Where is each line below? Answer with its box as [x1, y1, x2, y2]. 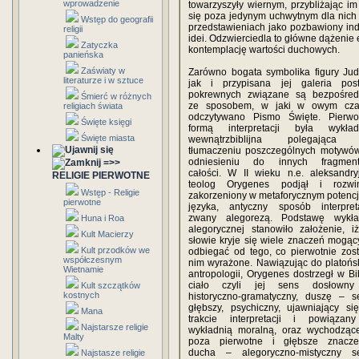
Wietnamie [63, 264, 103, 274]
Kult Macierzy [81, 229, 134, 239]
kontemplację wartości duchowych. [188, 44, 340, 55]
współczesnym [63, 255, 122, 264]
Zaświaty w [81, 66, 125, 75]
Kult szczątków [81, 280, 140, 290]
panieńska [63, 50, 103, 59]
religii [63, 24, 83, 34]
